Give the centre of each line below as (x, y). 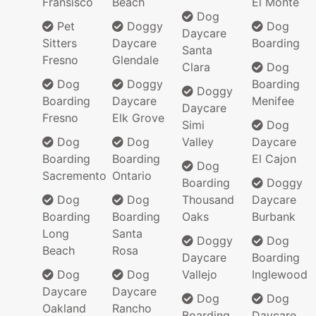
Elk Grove (138, 117)
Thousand (208, 199)
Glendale (135, 60)
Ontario (132, 175)
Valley (198, 141)
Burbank (274, 216)
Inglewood (280, 274)
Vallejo (200, 274)
